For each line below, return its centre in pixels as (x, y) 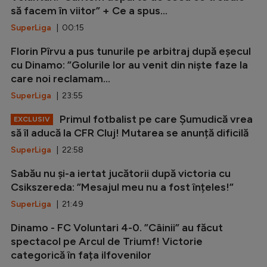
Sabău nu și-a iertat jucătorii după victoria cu (121, 173)
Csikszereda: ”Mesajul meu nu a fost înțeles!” (122, 187)
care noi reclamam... (60, 78)
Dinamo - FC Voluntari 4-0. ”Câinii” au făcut (117, 227)
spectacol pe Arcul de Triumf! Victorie (107, 241)
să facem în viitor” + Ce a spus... (89, 10)
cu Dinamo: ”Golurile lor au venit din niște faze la (129, 65)
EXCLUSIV (32, 119)
